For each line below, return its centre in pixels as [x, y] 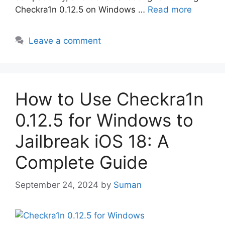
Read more [170, 10]
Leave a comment [65, 41]
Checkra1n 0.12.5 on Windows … [81, 10]
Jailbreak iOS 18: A [92, 141]
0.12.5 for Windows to [104, 120]
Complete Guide [81, 162]
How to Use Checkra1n [109, 99]
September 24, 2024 [57, 185]
